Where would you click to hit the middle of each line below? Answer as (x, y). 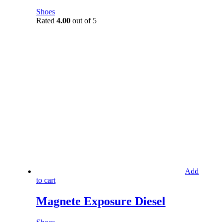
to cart (46, 180)
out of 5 (83, 20)
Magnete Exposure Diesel (101, 201)
